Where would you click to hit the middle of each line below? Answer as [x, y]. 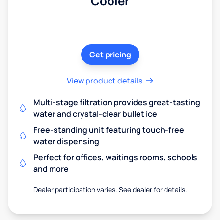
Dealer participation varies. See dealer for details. [110, 189]
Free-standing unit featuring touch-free [109, 130]
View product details [105, 81]
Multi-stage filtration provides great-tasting [117, 102]
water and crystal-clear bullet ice [95, 114]
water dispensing [66, 141]
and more [51, 169]
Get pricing [110, 55]
